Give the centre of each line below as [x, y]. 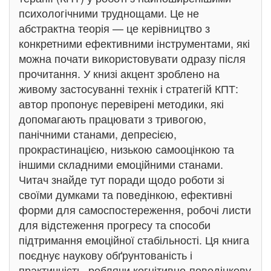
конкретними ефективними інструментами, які [134, 43]
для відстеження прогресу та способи [115, 224]
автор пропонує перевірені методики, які [121, 103]
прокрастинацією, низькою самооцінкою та [126, 149]
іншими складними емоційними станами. [121, 164]
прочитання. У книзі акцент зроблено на [119, 73]
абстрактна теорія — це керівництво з [114, 28]
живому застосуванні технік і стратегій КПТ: [129, 88]
